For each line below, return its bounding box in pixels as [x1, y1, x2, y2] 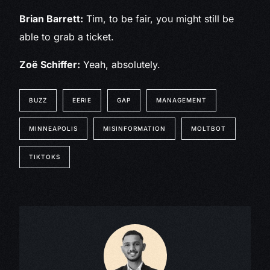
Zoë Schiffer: [19, 58, 81, 71]
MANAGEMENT [156, 96, 207, 104]
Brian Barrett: [19, 13, 84, 25]
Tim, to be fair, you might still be [83, 13, 234, 25]
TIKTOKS [29, 153, 61, 161]
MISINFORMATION [103, 125, 166, 133]
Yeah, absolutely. [80, 58, 161, 71]
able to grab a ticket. [19, 31, 115, 43]
